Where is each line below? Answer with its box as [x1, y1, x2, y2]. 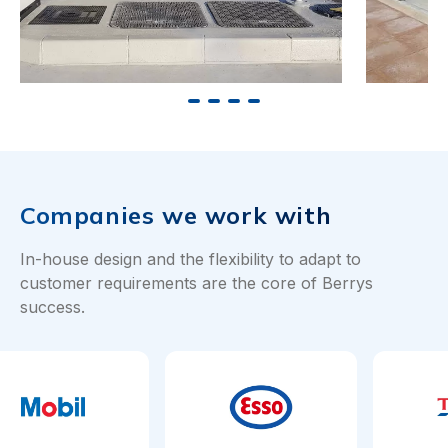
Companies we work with [20, 200, 332, 231]
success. [20, 297, 85, 318]
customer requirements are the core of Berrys [20, 273, 373, 294]
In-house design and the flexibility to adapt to [20, 249, 361, 270]
